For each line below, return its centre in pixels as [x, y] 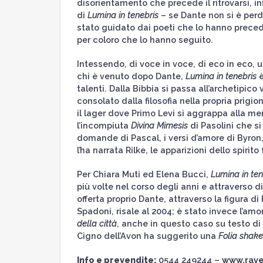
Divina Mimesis [159, 125]
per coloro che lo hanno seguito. [145, 40]
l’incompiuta [104, 125]
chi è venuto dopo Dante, [131, 76]
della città [97, 223]
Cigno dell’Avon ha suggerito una [147, 236]
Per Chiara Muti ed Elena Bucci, [144, 174]
